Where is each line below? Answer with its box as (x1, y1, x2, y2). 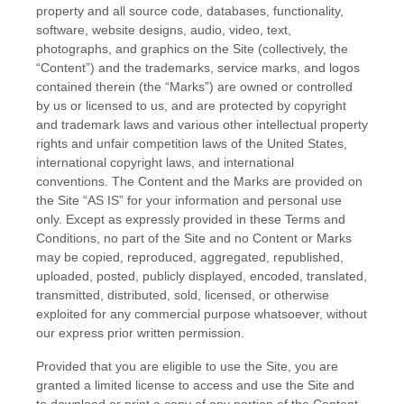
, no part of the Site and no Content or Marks (96, 231, 352, 245)
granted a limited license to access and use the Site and (36, 378, 354, 392)
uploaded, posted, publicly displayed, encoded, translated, (36, 269, 367, 283)
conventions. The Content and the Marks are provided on (36, 174, 363, 188)
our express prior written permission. (36, 326, 244, 340)
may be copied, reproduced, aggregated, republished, (36, 250, 344, 264)
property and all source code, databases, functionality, (36, 4, 344, 18)
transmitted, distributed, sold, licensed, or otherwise (36, 288, 329, 302)
